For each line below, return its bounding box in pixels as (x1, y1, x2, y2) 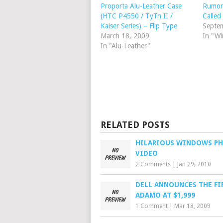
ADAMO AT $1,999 (135, 191, 195, 199)
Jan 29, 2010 (177, 161, 211, 168)
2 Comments (135, 161, 171, 168)
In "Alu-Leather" (101, 42, 150, 50)
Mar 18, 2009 (174, 203, 211, 210)
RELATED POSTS (101, 119, 170, 130)
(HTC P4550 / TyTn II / (101, 12, 173, 20)
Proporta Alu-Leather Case (101, 2, 182, 10)
